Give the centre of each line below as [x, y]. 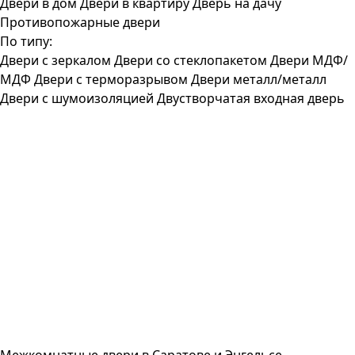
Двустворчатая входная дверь [251, 98]
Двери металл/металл [259, 79]
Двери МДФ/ [309, 60]
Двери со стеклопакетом [191, 60]
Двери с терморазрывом [111, 79]
